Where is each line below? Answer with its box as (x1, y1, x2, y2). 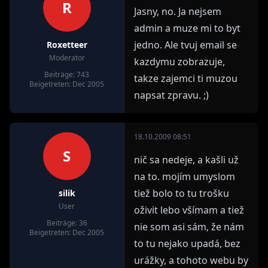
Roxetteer (46, 39, 87, 50)
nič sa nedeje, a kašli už (134, 153, 239, 166)
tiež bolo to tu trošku (134, 187, 229, 200)
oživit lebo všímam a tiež (134, 203, 244, 217)
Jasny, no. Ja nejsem (134, 5, 221, 18)
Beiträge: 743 (44, 69, 89, 80)
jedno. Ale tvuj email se (134, 38, 237, 51)
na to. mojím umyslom (134, 170, 235, 183)
